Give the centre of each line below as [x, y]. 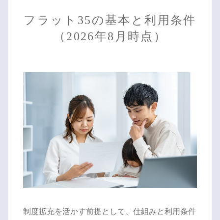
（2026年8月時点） [110, 36]
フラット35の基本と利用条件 [110, 20]
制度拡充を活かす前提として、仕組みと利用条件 [109, 212]
